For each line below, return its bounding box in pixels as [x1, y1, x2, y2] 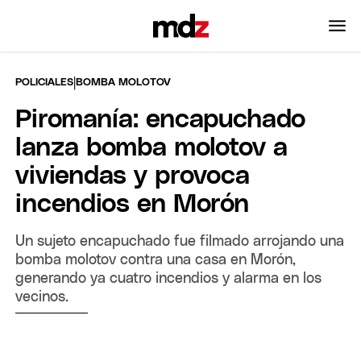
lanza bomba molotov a [15, 135, 288, 161]
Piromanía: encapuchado [15, 106, 306, 133]
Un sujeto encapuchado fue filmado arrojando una [15, 234, 345, 249]
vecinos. [15, 289, 69, 305]
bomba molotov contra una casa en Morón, [15, 252, 297, 268]
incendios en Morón [15, 191, 250, 218]
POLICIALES [15, 77, 74, 88]
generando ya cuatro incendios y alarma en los [15, 271, 322, 286]
